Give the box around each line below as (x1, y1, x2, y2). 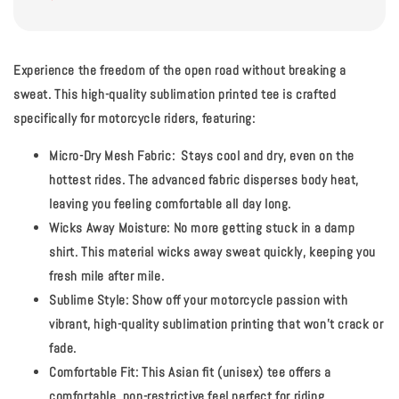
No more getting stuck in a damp (170, 219, 355, 237)
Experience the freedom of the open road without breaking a (13, 61, 346, 79)
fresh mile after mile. (49, 267, 165, 285)
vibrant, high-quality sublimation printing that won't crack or (49, 315, 384, 333)
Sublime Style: (49, 291, 129, 309)
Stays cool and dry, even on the (175, 147, 355, 165)
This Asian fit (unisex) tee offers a (138, 363, 331, 381)
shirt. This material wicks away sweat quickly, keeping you (49, 243, 376, 261)
